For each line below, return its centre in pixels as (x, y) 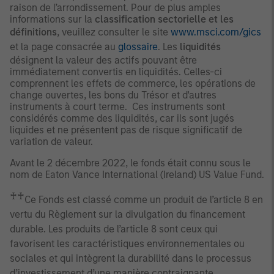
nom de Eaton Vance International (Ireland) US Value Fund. (137, 174)
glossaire (138, 46)
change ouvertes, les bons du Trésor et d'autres (113, 95)
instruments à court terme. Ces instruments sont (117, 106)
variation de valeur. (51, 141)
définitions (33, 32)
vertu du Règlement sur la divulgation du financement (128, 215)
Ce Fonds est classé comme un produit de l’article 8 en (144, 200)
